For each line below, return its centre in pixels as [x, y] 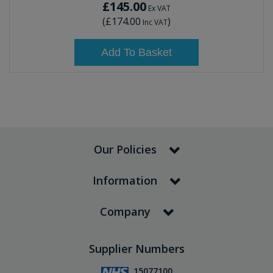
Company [125, 212]
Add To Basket [136, 53]
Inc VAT [154, 23]
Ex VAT [158, 9]
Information [125, 181]
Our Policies [125, 150]
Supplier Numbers [136, 249]
